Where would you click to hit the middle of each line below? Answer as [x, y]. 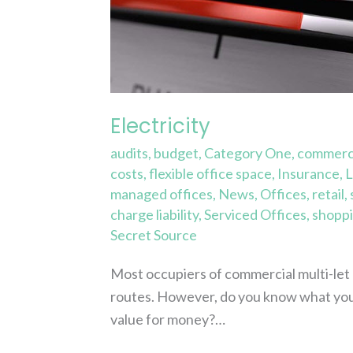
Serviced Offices [256, 215]
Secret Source [154, 235]
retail [329, 194]
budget [176, 153]
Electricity [161, 126]
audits [130, 153]
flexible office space [211, 174]
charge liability [155, 215]
